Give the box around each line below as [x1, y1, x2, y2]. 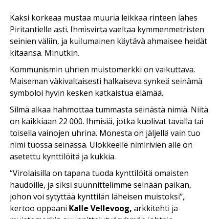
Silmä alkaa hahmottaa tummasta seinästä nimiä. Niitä [10, 104, 208, 115]
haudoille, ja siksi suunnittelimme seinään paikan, [10, 179, 191, 190]
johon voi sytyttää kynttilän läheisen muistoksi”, [10, 191, 185, 202]
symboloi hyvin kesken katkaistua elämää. [10, 87, 163, 98]
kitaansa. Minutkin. [10, 47, 79, 58]
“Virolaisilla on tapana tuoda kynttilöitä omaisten [10, 167, 189, 178]
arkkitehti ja [134, 202, 178, 214]
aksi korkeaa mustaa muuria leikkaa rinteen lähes [15, 12, 197, 23]
